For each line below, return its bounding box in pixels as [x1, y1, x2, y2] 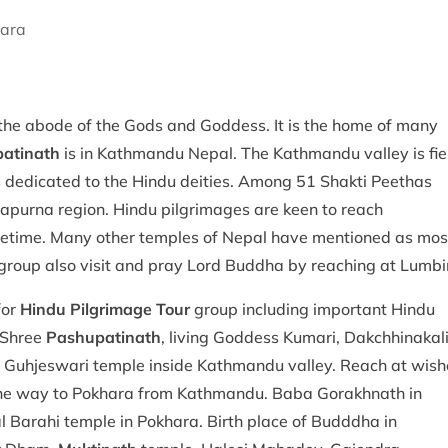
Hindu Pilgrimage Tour [20, 299, 190, 320]
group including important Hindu [190, 299, 435, 320]
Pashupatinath [46, 327, 161, 348]
